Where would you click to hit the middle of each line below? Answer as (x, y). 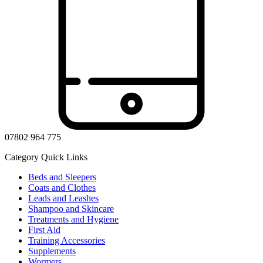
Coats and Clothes (62, 187)
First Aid (44, 230)
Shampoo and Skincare (71, 208)
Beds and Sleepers (62, 177)
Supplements (52, 251)
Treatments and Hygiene (73, 219)
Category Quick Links (46, 157)
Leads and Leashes (63, 198)
